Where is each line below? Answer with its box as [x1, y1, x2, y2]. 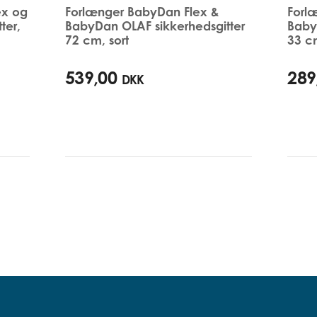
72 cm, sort [64, 32, 129, 47]
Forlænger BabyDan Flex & [64, 4, 219, 19]
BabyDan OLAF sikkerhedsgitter [64, 18, 245, 33]
